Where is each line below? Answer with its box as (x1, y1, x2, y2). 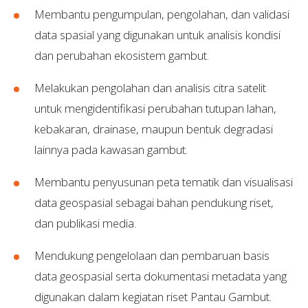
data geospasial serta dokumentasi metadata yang (34, 268, 287, 285)
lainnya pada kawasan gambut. (34, 142, 190, 158)
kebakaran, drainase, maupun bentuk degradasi (34, 121, 273, 137)
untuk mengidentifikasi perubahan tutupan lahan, (34, 100, 276, 117)
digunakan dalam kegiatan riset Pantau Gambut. (34, 289, 274, 305)
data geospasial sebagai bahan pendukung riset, (34, 195, 274, 211)
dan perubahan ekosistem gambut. (34, 47, 212, 64)
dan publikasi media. (34, 215, 139, 232)
